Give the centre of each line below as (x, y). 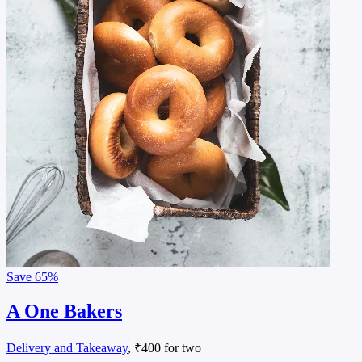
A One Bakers (64, 311)
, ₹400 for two (164, 347)
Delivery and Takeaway (67, 347)
